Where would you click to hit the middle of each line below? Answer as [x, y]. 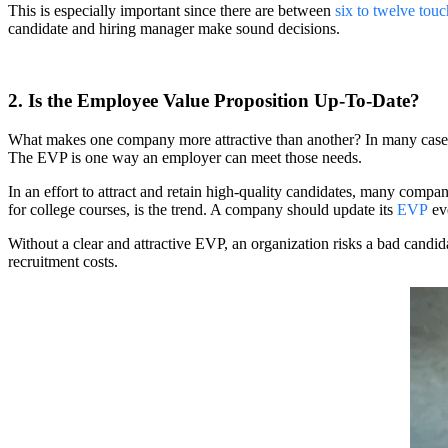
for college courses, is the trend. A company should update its [202, 210]
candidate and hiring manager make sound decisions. [176, 28]
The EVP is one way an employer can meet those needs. [185, 158]
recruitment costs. [65, 262]
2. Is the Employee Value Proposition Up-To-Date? [214, 101]
